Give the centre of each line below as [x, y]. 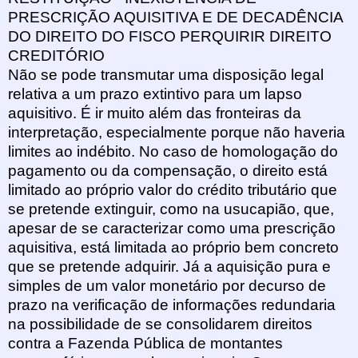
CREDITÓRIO [56, 56]
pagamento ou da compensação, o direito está [168, 171]
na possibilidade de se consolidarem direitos [160, 324]
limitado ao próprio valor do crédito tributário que [173, 190]
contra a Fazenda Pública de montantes [145, 344]
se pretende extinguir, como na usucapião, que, [171, 209]
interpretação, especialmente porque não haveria [177, 133]
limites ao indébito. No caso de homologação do [173, 152]
